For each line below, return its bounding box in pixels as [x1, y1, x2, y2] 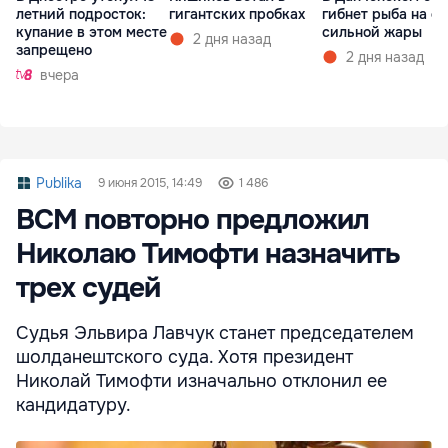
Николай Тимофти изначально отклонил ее [16, 370, 387, 393]
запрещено [16, 40, 92, 59]
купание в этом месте [16, 22, 167, 41]
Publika [36, 174, 82, 193]
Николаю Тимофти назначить [16, 236, 400, 273]
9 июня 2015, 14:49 [98, 175, 202, 192]
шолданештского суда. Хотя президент [16, 346, 353, 369]
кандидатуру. [16, 394, 131, 417]
